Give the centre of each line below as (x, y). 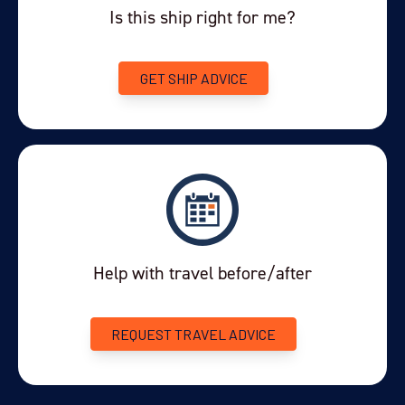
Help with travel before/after (202, 273)
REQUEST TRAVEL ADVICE (193, 334)
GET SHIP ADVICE (193, 79)
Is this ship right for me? (202, 18)
